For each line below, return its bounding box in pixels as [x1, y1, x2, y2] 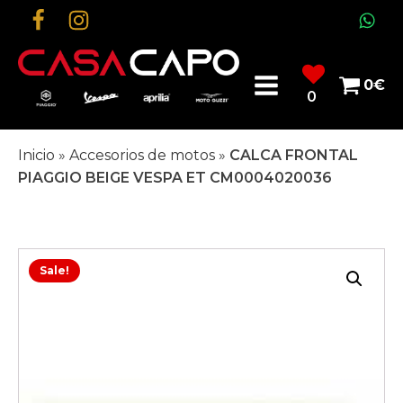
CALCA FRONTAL [229, 147, 358, 165]
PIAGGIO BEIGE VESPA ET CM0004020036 [18, 169, 332, 187]
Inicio [18, 147, 55, 165]
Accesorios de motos [69, 147, 215, 165]
